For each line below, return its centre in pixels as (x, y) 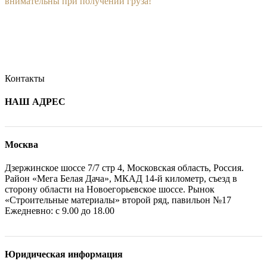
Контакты (25, 79)
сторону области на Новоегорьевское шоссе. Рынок (110, 190)
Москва (21, 144)
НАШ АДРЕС (35, 102)
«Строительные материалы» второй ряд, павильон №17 (118, 200)
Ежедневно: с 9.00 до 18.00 (60, 211)
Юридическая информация (64, 254)
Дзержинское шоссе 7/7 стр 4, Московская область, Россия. (124, 168)
